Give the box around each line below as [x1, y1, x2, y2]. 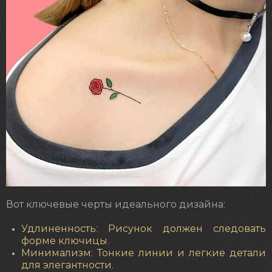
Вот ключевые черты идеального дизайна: [6, 199, 225, 209]
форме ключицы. [21, 236, 109, 246]
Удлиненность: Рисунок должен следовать [21, 224, 266, 234]
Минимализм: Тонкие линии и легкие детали [21, 248, 266, 259]
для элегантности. [21, 260, 114, 271]
